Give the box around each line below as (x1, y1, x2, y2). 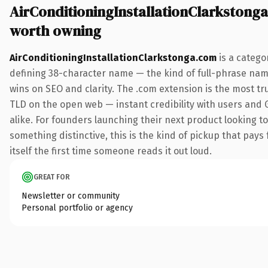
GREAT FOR (33, 172, 70, 181)
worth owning (10, 20, 101, 41)
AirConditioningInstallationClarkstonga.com (10, 51, 217, 63)
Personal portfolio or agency (22, 202, 133, 213)
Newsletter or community (22, 190, 120, 201)
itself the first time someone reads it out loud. (10, 145, 212, 157)
